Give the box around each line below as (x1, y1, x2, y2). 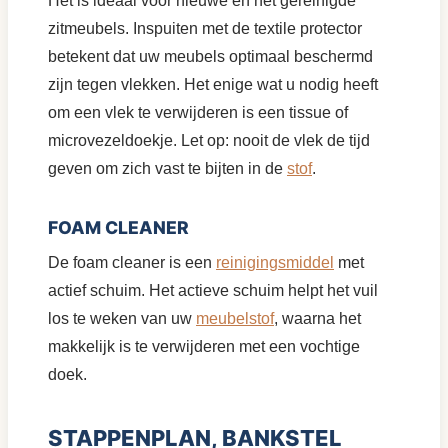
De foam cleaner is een (48, 253, 216, 271)
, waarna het (274, 309, 361, 327)
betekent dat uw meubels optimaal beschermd (48, 47, 373, 65)
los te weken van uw (48, 309, 196, 327)
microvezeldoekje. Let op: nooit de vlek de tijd (48, 131, 370, 149)
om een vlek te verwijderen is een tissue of (48, 103, 348, 121)
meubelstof (196, 309, 274, 327)
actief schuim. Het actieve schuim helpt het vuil (48, 281, 378, 299)
